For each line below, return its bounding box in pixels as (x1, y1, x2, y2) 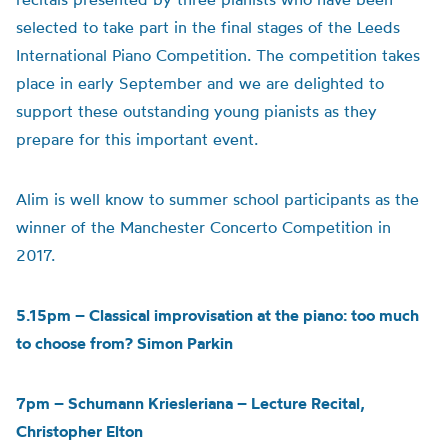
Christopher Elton (16, 421, 143, 441)
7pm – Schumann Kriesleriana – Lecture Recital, (16, 393, 365, 413)
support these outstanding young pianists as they (16, 101, 377, 121)
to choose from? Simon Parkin (16, 333, 233, 353)
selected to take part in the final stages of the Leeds (16, 17, 400, 37)
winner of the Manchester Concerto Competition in (16, 217, 391, 237)
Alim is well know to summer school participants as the (16, 189, 419, 209)
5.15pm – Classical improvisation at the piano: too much (16, 305, 419, 325)
